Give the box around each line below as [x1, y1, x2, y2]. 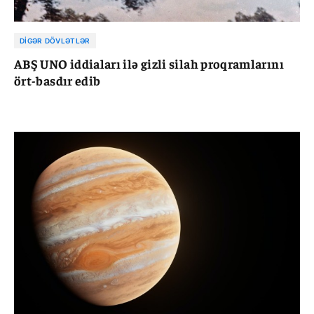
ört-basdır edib [14, 71, 101, 88]
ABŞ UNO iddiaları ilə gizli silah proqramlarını [14, 55, 284, 71]
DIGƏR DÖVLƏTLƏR [20, 36, 90, 45]
